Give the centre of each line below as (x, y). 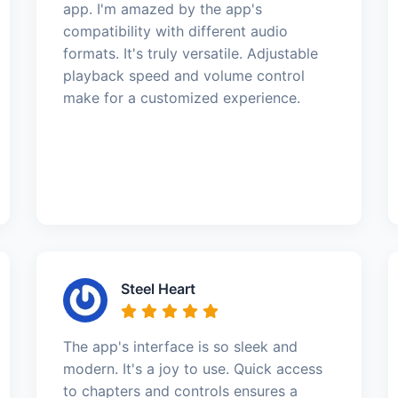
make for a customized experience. (181, 97)
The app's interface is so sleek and (180, 346)
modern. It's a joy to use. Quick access (192, 368)
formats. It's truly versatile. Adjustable (190, 53)
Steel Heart (158, 288)
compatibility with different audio (175, 31)
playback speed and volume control (183, 75)
